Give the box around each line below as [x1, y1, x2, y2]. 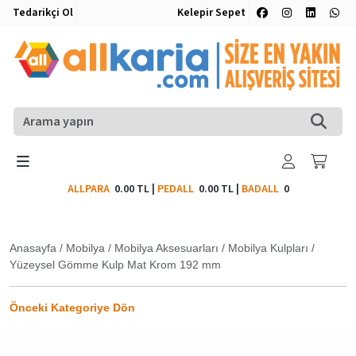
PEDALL [157, 180, 199, 197]
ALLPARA [67, 180, 114, 197]
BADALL [241, 180, 279, 197]
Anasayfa [10, 241, 56, 254]
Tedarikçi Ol [13, 5, 73, 21]
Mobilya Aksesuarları [114, 241, 219, 254]
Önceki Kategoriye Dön [10, 300, 135, 314]
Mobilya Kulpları [228, 241, 308, 254]
